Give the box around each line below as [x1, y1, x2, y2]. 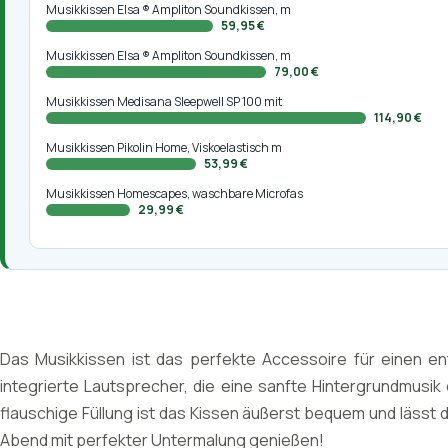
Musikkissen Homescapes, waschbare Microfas [46, 185, 303, 202]
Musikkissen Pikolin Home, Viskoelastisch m [46, 139, 282, 156]
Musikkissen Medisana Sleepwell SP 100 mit [46, 93, 282, 110]
